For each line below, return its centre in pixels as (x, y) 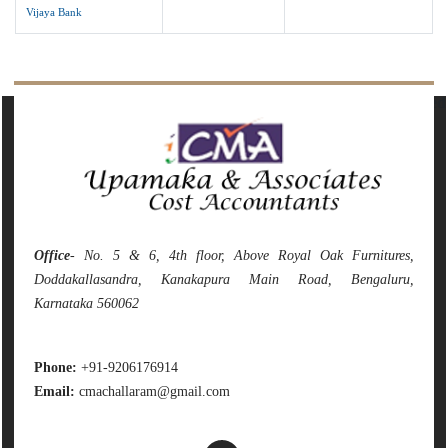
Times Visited (400, 102)
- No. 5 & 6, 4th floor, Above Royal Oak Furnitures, (242, 255)
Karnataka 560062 (86, 303)
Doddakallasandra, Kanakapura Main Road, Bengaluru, (224, 279)
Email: (54, 391)
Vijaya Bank (54, 12)
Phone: (55, 367)
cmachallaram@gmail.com (152, 391)
